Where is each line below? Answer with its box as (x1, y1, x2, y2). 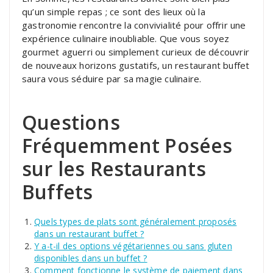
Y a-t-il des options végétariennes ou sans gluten (34, 239, 232, 252)
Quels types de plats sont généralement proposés (34, 215, 237, 227)
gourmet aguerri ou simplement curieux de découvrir (22, 45, 250, 58)
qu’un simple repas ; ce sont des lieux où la (22, 5, 205, 18)
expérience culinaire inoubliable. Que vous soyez (22, 32, 230, 44)
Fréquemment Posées (22, 132, 233, 158)
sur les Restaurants (22, 155, 206, 182)
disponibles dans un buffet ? (34, 252, 147, 264)
